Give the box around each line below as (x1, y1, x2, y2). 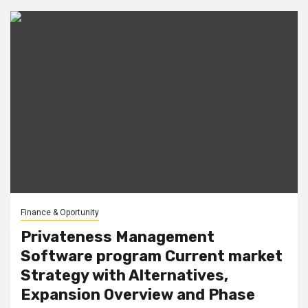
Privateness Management (21, 227, 214, 246)
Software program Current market (21, 246, 283, 265)
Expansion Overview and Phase (21, 285, 255, 304)
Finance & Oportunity (21, 207, 99, 217)
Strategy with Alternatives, (21, 265, 228, 285)
